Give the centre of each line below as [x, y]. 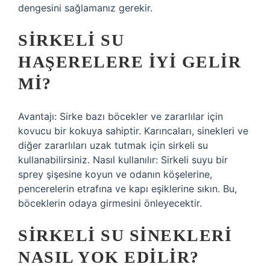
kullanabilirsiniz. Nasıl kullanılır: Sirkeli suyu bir [123, 160]
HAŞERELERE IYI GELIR [130, 62]
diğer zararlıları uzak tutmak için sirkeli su [113, 145]
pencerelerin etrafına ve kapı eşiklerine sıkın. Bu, [127, 189]
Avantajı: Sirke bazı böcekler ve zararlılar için [121, 116]
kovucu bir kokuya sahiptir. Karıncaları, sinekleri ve [133, 131]
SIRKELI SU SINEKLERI [125, 235]
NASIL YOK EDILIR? [109, 257]
